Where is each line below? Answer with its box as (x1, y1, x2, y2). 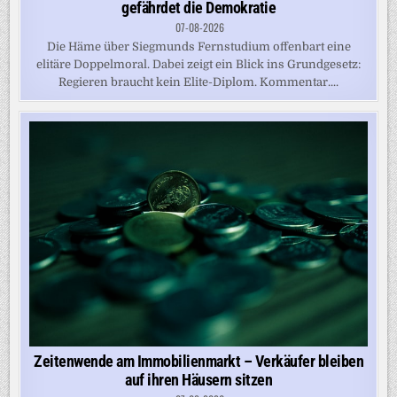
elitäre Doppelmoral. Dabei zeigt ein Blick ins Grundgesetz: (36, 57, 361, 71)
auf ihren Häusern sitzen (125, 370, 272, 390)
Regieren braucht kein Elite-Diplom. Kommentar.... (58, 74, 339, 89)
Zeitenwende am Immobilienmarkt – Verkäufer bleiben (34, 352, 363, 371)
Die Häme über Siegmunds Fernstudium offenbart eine (46, 39, 351, 53)
